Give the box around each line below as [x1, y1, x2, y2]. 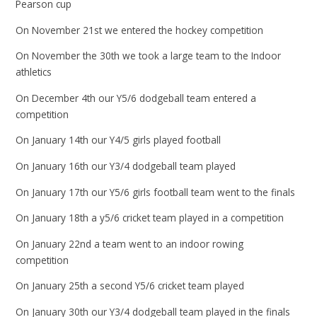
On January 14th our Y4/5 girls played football [16, 133, 221, 147]
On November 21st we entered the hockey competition [16, 23, 264, 37]
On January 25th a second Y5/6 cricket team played [16, 279, 245, 293]
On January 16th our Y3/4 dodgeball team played [16, 159, 236, 173]
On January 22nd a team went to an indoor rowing [16, 236, 244, 250]
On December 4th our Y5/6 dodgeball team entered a [16, 91, 257, 105]
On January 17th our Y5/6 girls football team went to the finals [16, 185, 296, 199]
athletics [16, 65, 52, 79]
